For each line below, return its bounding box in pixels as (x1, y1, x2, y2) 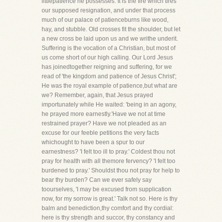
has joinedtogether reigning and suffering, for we (42, 63, 172, 70)
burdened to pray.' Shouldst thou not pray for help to (42, 167, 180, 174)
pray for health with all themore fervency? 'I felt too (42, 158, 175, 165)
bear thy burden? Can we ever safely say (42, 176, 152, 183)
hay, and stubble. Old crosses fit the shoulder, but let (42, 26, 180, 33)
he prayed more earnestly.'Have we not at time (42, 111, 166, 117)
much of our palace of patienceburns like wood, (42, 16, 168, 23)
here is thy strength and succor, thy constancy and (42, 214, 175, 221)
